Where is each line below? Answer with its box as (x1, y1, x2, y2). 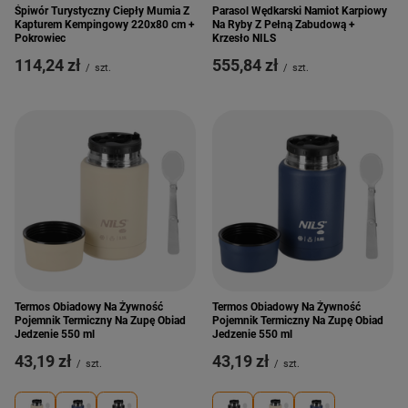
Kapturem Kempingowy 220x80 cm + (15, 18, 195, 31)
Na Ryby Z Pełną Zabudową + (212, 18, 355, 31)
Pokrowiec (15, 32, 66, 45)
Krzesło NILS (212, 32, 276, 45)
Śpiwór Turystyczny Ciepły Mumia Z (15, 5, 189, 17)
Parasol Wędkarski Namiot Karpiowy (212, 5, 387, 17)
